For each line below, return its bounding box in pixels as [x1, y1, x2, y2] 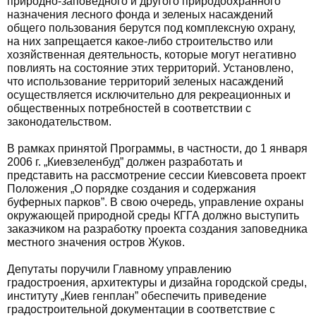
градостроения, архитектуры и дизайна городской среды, [7, 276, 307, 288]
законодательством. [7, 116, 111, 128]
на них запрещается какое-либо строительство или [7, 35, 273, 47]
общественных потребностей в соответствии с [7, 102, 251, 114]
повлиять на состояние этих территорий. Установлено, [7, 62, 293, 74]
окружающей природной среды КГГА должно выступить [7, 209, 299, 221]
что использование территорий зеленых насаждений [7, 75, 284, 87]
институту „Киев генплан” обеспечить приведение [7, 290, 267, 302]
